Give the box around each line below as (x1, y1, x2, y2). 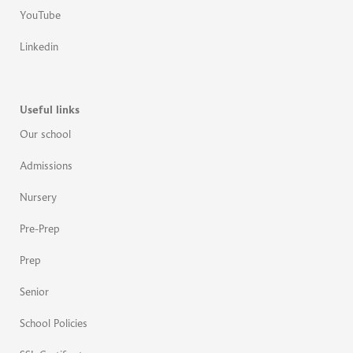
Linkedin (20, 42, 58, 54)
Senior (20, 287, 49, 299)
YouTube (20, 10, 61, 22)
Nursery (20, 192, 57, 204)
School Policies (20, 318, 87, 330)
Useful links (20, 105, 80, 117)
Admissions (20, 161, 72, 173)
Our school (20, 129, 71, 141)
